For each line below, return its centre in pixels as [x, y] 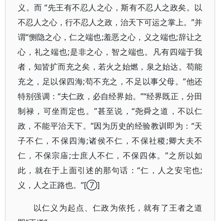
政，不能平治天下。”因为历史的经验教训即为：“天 [110, 126]
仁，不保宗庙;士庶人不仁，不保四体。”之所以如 [110, 155]
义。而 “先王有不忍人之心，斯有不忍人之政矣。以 [110, 7]
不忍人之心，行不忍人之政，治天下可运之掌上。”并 [110, 22]
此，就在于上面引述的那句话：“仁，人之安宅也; [110, 170]
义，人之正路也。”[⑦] [59, 185]
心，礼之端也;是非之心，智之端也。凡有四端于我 [110, 52]
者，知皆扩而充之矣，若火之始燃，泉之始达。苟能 [110, 67]
